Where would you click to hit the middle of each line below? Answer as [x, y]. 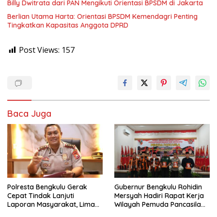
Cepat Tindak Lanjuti [41, 196]
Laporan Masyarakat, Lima [51, 205]
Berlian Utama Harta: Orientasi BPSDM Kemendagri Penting [102, 17]
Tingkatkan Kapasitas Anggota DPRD [68, 25]
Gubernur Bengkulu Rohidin [158, 187]
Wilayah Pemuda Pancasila [158, 205]
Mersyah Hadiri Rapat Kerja [159, 196]
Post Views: [39, 50]
